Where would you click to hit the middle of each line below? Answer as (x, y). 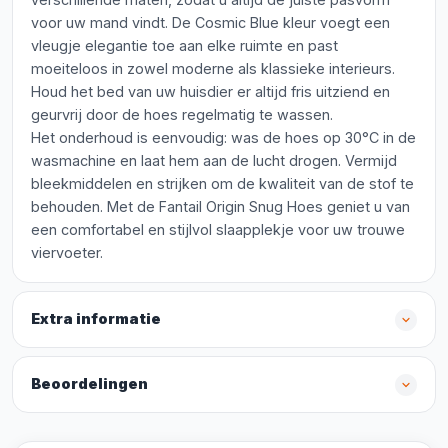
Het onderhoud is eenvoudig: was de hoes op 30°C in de (223, 137)
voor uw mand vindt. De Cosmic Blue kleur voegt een (210, 22)
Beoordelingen (89, 384)
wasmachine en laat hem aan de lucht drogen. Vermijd (214, 160)
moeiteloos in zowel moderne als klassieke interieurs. (213, 68)
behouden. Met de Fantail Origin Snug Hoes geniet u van (220, 206)
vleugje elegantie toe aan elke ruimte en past (184, 45)
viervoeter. (67, 252)
